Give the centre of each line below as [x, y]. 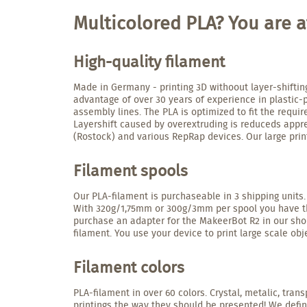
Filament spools [131, 170]
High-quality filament [149, 61]
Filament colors [129, 267]
